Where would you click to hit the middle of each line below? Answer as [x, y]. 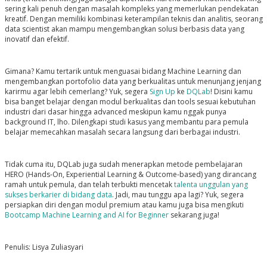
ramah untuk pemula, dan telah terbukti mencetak [89, 185]
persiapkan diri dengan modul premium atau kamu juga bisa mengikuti [124, 205]
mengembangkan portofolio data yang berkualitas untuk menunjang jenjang [133, 82]
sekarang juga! [194, 215]
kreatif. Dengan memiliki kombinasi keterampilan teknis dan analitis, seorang [133, 19]
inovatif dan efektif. [37, 39]
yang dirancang [229, 175]
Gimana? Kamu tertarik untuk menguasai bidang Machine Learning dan [123, 72]
